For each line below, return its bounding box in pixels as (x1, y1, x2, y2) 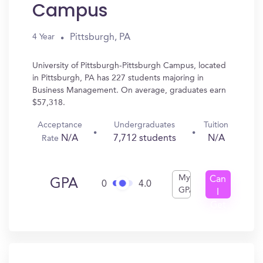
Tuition (204, 121, 229, 129)
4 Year (32, 33, 55, 41)
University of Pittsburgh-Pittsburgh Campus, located (32, 62, 226, 70)
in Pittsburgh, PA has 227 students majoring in (32, 74, 204, 82)
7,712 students (113, 134, 176, 143)
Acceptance (38, 121, 82, 129)
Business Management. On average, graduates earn (32, 86, 226, 95)
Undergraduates (114, 121, 176, 129)
